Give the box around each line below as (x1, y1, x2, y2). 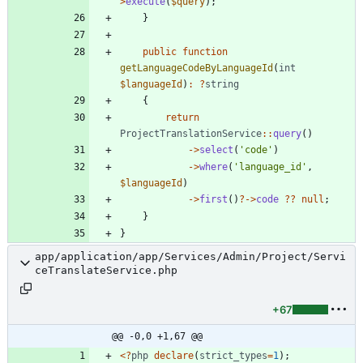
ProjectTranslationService (120, 127, 262, 139)
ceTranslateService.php (35, 263, 177, 276)
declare (154, 349, 194, 361)
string (205, 78, 239, 90)
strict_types (199, 349, 267, 361)
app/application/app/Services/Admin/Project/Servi (35, 250, 346, 263)
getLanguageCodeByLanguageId (120, 62, 273, 74)
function (182, 45, 228, 58)
